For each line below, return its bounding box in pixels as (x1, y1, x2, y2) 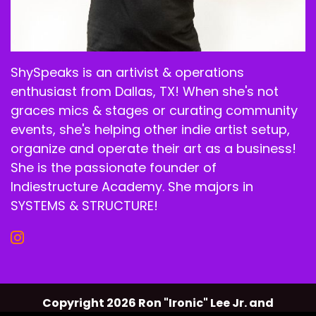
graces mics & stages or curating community (11, 102, 298, 120)
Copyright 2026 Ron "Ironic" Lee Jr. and (42, 295, 274, 312)
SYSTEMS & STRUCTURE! (11, 197, 158, 215)
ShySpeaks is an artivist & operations (11, 63, 244, 82)
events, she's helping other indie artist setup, (11, 121, 290, 139)
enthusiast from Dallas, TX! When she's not (11, 83, 279, 101)
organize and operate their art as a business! (11, 140, 296, 158)
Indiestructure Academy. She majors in (11, 178, 253, 196)
